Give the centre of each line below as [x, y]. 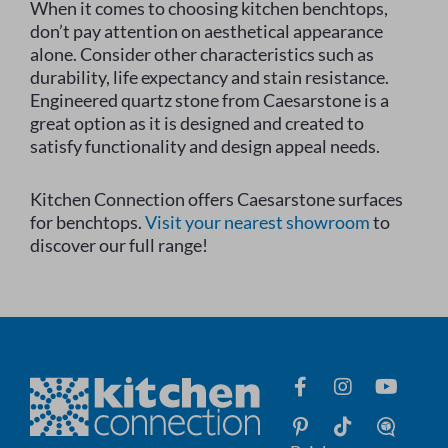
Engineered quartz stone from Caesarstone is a [209, 100]
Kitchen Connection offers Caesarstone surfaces [216, 199]
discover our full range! [119, 245]
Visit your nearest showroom [257, 222]
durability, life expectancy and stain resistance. [209, 77]
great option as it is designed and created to [197, 123]
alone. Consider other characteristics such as [202, 54]
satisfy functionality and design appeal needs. [205, 146]
